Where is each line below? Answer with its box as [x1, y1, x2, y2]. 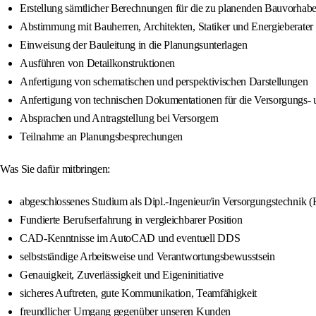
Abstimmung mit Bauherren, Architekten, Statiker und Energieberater [20, 20, 313, 33]
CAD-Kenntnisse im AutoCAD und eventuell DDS [20, 232, 241, 245]
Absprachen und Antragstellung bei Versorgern [20, 112, 219, 125]
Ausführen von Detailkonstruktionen [20, 57, 176, 70]
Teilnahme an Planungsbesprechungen [20, 130, 183, 143]
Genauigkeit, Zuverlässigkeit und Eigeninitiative [20, 269, 224, 281]
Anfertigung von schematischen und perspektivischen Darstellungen [20, 75, 308, 88]
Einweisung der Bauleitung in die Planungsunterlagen [20, 39, 248, 51]
